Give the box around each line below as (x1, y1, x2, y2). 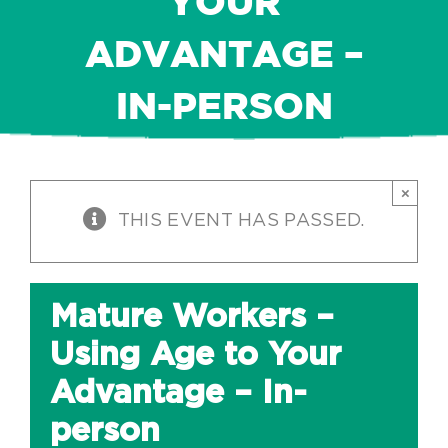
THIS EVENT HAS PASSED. (117, 212, 365, 230)
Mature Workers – (50, 301, 334, 333)
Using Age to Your (50, 339, 341, 371)
